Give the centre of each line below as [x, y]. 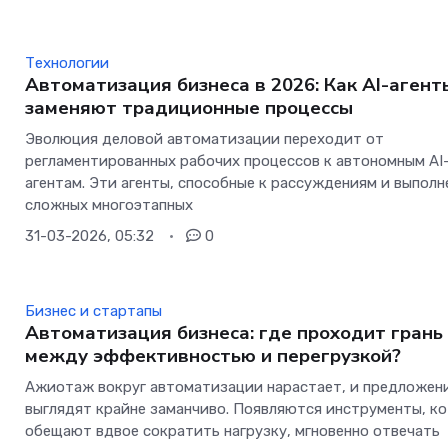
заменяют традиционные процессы [189, 108]
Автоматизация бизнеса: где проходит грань [234, 333]
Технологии [67, 63]
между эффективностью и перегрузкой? [213, 356]
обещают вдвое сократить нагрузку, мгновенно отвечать [233, 431]
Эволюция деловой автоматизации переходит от [205, 139]
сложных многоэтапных [109, 205]
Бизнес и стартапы [94, 311]
